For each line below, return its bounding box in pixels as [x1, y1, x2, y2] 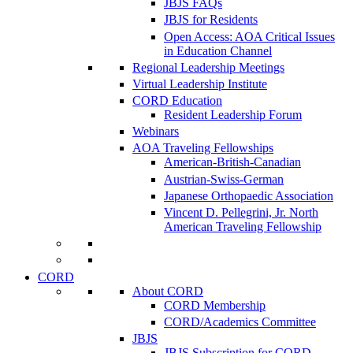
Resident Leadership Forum [164, 108, 302, 122]
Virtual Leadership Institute [132, 76, 267, 91]
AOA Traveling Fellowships [132, 141, 273, 155]
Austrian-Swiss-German [164, 172, 284, 186]
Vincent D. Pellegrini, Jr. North [164, 206, 318, 219]
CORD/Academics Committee [164, 314, 316, 329]
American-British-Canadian [164, 155, 301, 169]
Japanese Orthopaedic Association [164, 188, 333, 203]
